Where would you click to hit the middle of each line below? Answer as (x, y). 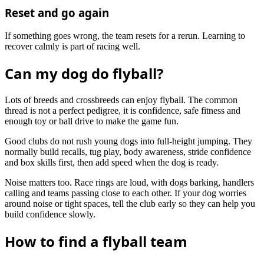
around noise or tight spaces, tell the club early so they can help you (130, 204)
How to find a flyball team (96, 241)
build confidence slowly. (50, 214)
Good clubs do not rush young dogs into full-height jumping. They (128, 141)
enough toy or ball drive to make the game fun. (92, 121)
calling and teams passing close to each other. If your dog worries (126, 193)
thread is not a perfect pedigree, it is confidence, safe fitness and (123, 111)
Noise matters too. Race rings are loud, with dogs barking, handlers (129, 183)
